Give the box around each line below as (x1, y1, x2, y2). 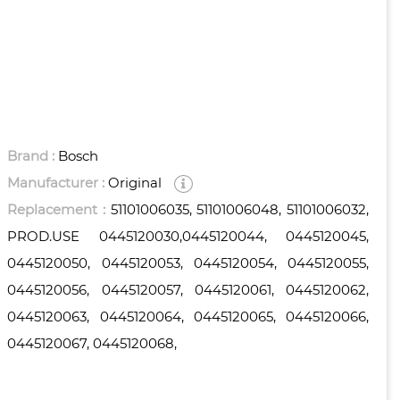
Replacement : (7, 201, 111, 219)
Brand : (7, 147, 59, 165)
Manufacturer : (7, 174, 109, 192)
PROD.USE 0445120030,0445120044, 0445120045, (7, 228, 369, 246)
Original (108, 174, 162, 192)
